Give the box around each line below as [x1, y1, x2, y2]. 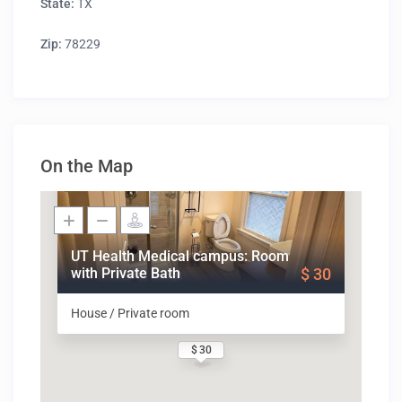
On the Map [40, 155, 134, 178]
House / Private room [71, 306, 190, 321]
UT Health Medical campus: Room [71, 248, 290, 266]
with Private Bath [71, 265, 181, 283]
